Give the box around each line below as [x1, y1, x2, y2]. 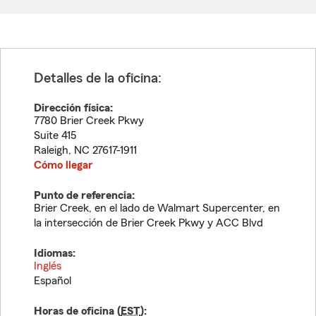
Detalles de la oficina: [34, 71, 162, 85]
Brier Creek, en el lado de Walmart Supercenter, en [34, 202, 280, 214]
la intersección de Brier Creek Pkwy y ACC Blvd [34, 217, 263, 229]
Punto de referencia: [34, 190, 135, 201]
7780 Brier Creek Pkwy [34, 115, 144, 126]
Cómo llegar [34, 159, 92, 171]
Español [34, 275, 71, 286]
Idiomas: [34, 248, 75, 259]
